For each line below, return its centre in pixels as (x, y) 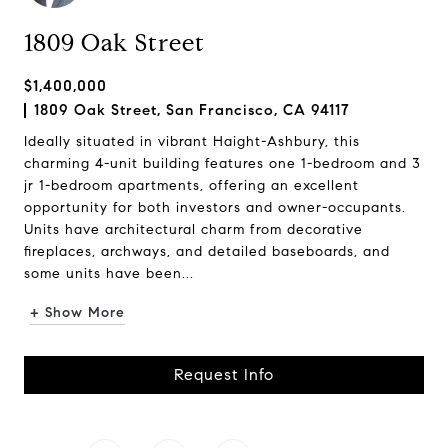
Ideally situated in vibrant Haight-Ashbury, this (192, 141)
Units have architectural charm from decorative (193, 229)
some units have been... (109, 273)
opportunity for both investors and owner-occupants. (215, 207)
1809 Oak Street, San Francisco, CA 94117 (192, 110)
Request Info (224, 374)
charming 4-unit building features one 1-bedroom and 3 (222, 163)
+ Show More (77, 312)
